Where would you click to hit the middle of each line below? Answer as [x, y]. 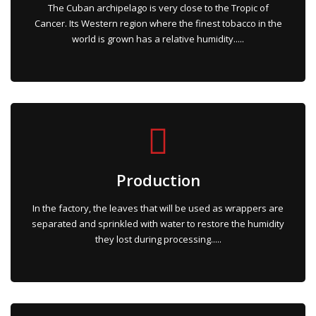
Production [158, 180]
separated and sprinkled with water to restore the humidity [158, 223]
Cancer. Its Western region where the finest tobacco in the [158, 23]
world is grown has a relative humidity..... [158, 38]
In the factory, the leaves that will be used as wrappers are [158, 208]
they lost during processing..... [158, 239]
